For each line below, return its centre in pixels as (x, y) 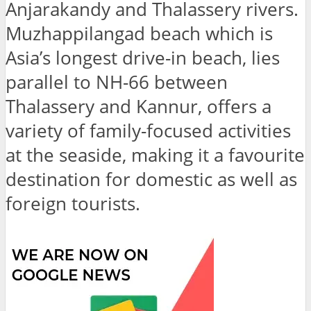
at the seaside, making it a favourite (155, 155)
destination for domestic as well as (151, 180)
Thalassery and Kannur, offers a (138, 107)
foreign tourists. (73, 204)
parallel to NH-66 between (117, 83)
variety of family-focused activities (148, 131)
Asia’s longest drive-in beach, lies (143, 58)
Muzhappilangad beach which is (139, 34)
